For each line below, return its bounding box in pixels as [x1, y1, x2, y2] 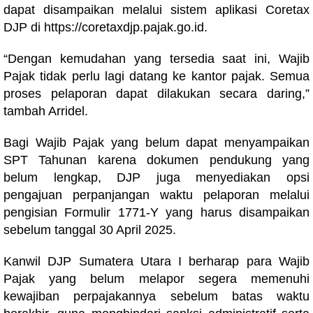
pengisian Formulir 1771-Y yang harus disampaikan [3, 205, 310, 219]
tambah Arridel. [3, 104, 88, 118]
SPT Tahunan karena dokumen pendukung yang [3, 153, 310, 167]
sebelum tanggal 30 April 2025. [3, 223, 176, 237]
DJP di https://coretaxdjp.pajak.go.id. [3, 20, 208, 34]
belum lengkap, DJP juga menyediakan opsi [3, 170, 310, 184]
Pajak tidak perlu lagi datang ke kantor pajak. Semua [3, 69, 310, 83]
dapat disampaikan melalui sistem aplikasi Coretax [3, 3, 310, 17]
